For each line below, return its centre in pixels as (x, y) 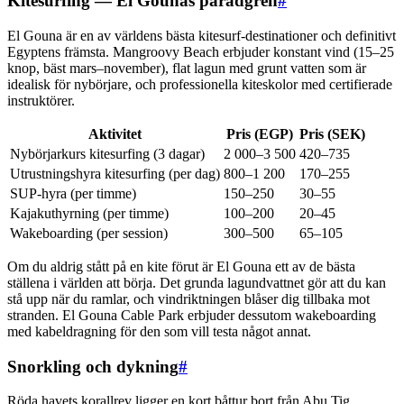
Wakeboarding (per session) (89, 234)
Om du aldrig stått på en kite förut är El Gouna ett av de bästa (181, 267)
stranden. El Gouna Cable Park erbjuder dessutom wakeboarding (192, 316)
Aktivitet (115, 134)
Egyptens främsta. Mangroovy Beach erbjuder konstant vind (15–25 (201, 52)
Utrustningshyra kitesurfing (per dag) (115, 174)
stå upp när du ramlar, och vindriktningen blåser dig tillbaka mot (188, 299)
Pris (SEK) (332, 134)
